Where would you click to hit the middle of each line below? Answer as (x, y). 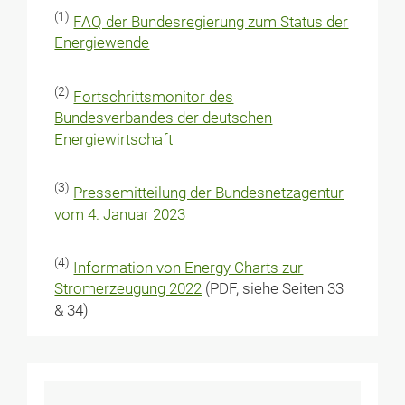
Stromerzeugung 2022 (128, 289)
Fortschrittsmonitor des (154, 97)
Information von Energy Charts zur (188, 268)
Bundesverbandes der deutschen (164, 118)
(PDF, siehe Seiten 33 (273, 289)
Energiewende (102, 43)
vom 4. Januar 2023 (120, 214)
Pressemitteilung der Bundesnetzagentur (209, 193)
